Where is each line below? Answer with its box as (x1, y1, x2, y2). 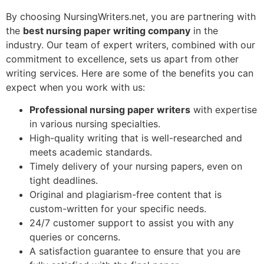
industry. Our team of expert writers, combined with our (6, 38, 255, 51)
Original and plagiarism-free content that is (29, 189, 222, 201)
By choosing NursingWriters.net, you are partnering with (6, 10, 256, 22)
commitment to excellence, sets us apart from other (6, 52, 239, 65)
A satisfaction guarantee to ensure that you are (29, 245, 240, 258)
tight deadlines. (29, 174, 98, 187)
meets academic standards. (29, 146, 152, 159)
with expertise (190, 104, 257, 116)
